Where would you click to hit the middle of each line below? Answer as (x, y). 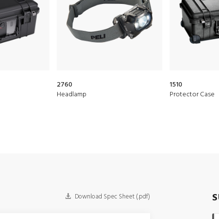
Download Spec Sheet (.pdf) (111, 197)
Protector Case (192, 95)
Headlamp (72, 95)
